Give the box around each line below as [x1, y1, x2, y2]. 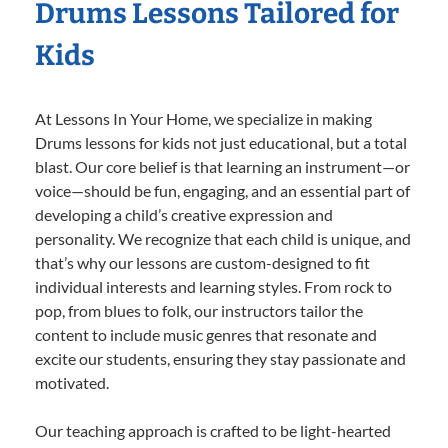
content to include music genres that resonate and [35, 325, 377, 345]
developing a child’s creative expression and [35, 205, 333, 225]
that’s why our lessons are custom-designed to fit [35, 253, 370, 273]
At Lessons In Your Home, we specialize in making [35, 109, 372, 129]
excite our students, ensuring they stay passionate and [35, 349, 406, 369]
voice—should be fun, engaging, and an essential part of [35, 181, 410, 201]
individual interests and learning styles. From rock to [35, 277, 392, 297]
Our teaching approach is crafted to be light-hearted [35, 421, 391, 441]
